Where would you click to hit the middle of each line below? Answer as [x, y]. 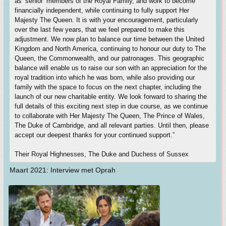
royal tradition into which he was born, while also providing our [105, 77]
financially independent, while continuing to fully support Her [102, 10]
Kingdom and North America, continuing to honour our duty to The [110, 49]
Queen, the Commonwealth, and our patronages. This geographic [109, 58]
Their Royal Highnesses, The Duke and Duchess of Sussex [102, 154]
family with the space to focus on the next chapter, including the [108, 87]
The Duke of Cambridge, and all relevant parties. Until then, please [112, 125]
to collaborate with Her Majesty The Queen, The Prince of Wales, [110, 116]
